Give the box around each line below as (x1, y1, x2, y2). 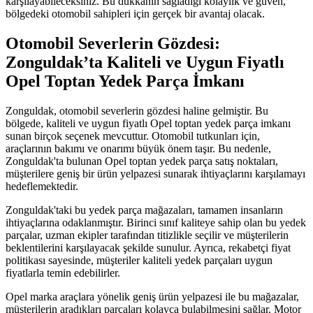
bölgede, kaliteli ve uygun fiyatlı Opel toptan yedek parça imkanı (6, 117, 291, 129)
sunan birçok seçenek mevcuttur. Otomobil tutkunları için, (6, 129, 260, 142)
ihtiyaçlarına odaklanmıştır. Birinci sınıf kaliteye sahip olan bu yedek (6, 216, 306, 228)
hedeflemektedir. (6, 180, 78, 192)
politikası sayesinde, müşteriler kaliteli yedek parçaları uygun (6, 254, 272, 266)
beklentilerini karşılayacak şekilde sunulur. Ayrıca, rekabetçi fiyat (6, 241, 291, 254)
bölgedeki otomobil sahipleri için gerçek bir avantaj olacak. (6, 7, 265, 20)
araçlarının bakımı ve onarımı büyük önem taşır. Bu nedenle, (6, 142, 271, 154)
